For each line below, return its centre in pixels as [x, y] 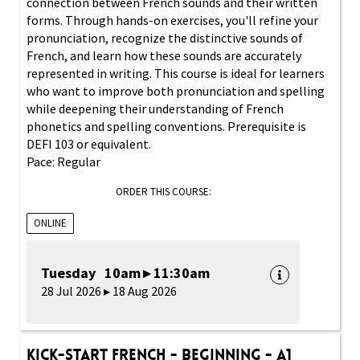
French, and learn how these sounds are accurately [164, 55]
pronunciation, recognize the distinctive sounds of [165, 37]
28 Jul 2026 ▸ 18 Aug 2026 [109, 290]
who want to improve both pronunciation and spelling [176, 90]
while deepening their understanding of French [155, 108]
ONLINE [50, 223]
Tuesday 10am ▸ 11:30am [125, 272]
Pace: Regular [63, 161]
